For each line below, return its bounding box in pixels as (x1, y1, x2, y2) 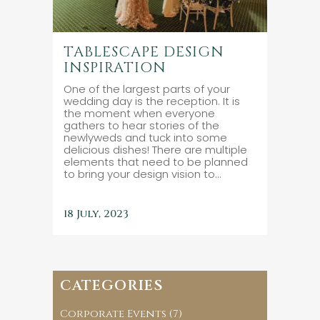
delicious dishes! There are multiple (64, 142, 247, 157)
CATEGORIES (60, 276, 164, 295)
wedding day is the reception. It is (64, 94, 240, 109)
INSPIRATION (64, 58, 166, 77)
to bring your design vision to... (64, 166, 221, 181)
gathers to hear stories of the (64, 118, 219, 133)
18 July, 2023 (64, 206, 129, 221)
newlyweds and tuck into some (64, 130, 227, 145)
